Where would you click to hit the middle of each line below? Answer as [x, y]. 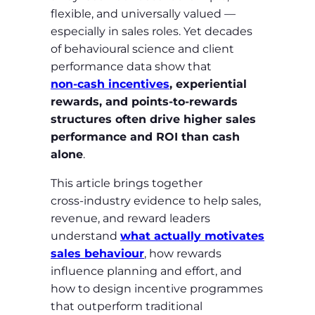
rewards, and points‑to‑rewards [144, 101]
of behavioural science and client [142, 49]
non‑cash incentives [110, 84]
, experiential [208, 84]
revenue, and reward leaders [130, 218]
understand [85, 236]
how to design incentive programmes [157, 288]
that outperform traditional [127, 306]
